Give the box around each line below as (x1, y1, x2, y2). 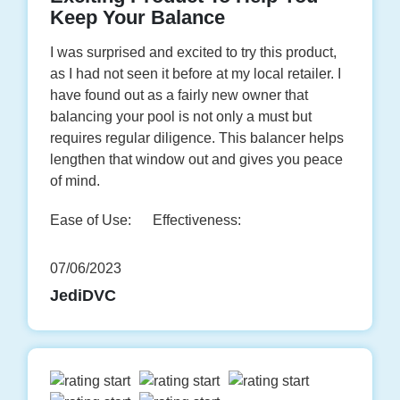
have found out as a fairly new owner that (50, 87, 309, 104)
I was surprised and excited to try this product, (50, 45, 337, 61)
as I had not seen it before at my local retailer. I (50, 66, 342, 82)
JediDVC (50, 287, 117, 305)
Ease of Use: (50, 212, 132, 229)
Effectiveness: (153, 212, 242, 229)
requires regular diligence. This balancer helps (50, 130, 345, 146)
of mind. (50, 173, 101, 189)
